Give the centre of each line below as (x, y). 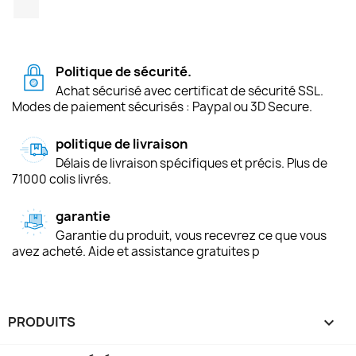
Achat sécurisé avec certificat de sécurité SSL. (190, 91)
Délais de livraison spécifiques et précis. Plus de (192, 163)
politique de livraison (122, 143)
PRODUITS (42, 321)
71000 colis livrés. (62, 179)
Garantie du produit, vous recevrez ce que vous (191, 235)
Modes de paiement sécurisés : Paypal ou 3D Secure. (162, 106)
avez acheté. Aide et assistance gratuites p (136, 251)
